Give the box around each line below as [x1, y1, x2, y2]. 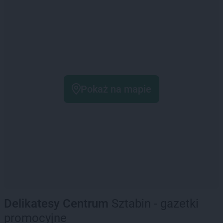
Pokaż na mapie [81, 83, 151, 95]
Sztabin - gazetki [109, 197, 199, 211]
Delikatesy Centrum [4, 197, 109, 211]
